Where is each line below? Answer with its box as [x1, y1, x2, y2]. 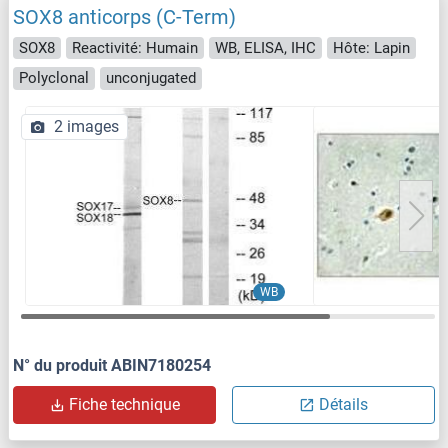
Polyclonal [19, 69, 89, 88]
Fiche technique [69, 394, 180, 414]
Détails [319, 394, 368, 414]
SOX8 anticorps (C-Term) [13, 4, 236, 29]
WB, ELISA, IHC [215, 38, 316, 57]
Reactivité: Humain [72, 38, 198, 57]
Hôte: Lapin [333, 38, 410, 57]
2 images [54, 116, 119, 136]
